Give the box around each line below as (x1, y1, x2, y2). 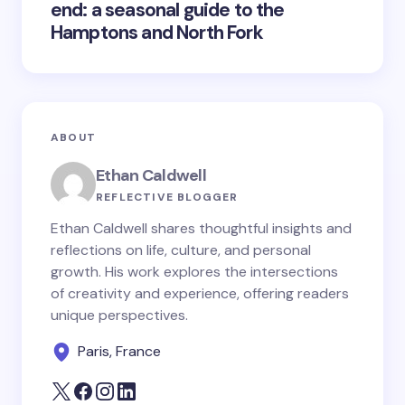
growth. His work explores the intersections (51, 262, 338, 281)
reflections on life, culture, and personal (51, 240, 311, 259)
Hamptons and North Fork (51, 20, 263, 45)
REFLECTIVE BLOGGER (96, 189, 239, 204)
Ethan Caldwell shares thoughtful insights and (51, 219, 352, 238)
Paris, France (78, 342, 161, 361)
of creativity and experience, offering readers (51, 284, 349, 303)
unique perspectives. (51, 306, 188, 325)
